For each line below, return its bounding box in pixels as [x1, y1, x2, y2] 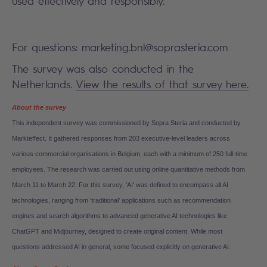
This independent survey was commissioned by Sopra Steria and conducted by [12, 119, 241, 126]
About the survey [12, 103, 66, 111]
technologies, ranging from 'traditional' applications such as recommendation [12, 196, 231, 204]
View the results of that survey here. [76, 77, 249, 91]
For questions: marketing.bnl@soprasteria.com [12, 40, 228, 54]
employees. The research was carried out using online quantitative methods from [12, 165, 245, 173]
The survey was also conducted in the [12, 61, 194, 75]
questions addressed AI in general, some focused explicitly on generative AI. [12, 243, 231, 250]
